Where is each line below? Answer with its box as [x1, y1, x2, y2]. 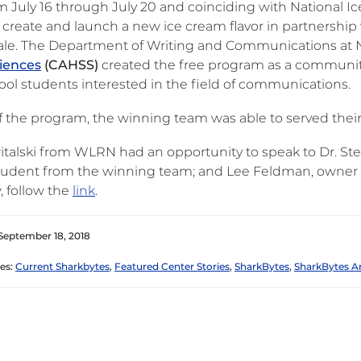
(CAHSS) [41, 57, 98, 73]
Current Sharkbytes [15, 260, 110, 272]
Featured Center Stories [114, 260, 230, 272]
